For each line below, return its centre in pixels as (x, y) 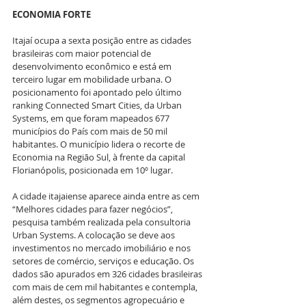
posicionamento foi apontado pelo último (98, 92)
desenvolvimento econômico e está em (93, 66)
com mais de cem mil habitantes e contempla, (106, 287)
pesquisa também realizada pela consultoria (102, 222)
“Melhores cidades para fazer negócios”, (94, 209)
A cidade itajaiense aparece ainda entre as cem (107, 196)
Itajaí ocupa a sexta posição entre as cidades (103, 40)
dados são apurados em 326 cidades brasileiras (108, 274)
